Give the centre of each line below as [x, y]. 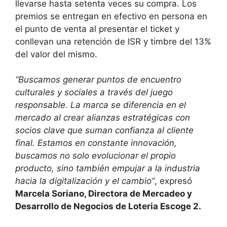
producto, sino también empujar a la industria [108, 168]
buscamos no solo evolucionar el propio [96, 156]
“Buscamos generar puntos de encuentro [98, 80]
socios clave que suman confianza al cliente [104, 130]
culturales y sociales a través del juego [94, 92]
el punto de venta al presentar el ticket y [97, 29]
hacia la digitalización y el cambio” [85, 181]
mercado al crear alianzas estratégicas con [103, 118]
